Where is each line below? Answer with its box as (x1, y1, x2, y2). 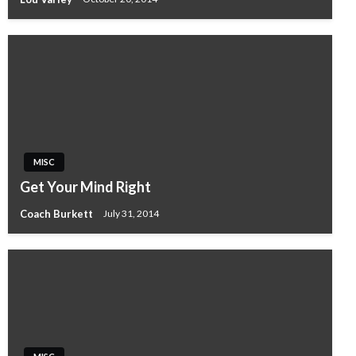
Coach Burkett (20, 207, 95, 220)
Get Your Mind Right (20, 177, 151, 195)
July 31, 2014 (103, 207, 159, 220)
